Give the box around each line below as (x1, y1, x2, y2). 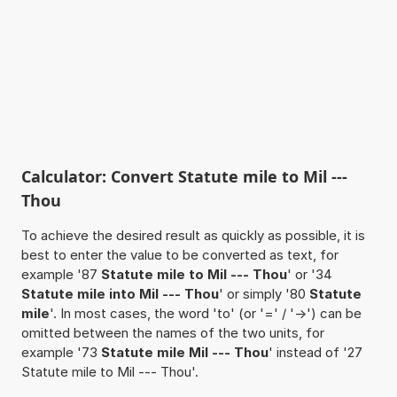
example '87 (20, 265, 101, 283)
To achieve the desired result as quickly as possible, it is (20, 226, 365, 244)
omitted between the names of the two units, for (20, 323, 324, 341)
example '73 (20, 343, 101, 361)
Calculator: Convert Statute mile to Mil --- (20, 165, 347, 187)
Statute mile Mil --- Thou (100, 343, 269, 361)
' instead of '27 (268, 343, 362, 361)
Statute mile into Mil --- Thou (20, 284, 219, 302)
